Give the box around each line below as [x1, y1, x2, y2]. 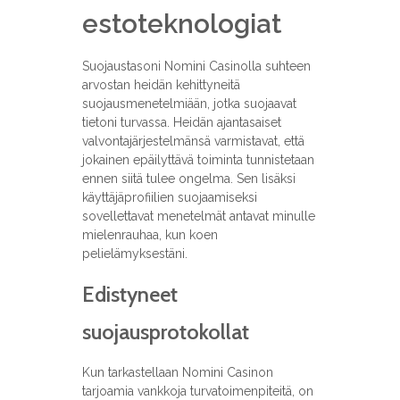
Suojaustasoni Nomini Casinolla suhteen [81, 59, 311, 74]
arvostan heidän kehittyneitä [81, 78, 240, 93]
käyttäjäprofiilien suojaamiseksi [81, 190, 257, 205]
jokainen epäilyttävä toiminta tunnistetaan [81, 153, 314, 168]
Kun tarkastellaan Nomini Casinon [81, 365, 273, 380]
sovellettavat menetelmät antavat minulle [81, 209, 315, 224]
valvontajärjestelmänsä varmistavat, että [81, 134, 304, 149]
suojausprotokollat [81, 319, 249, 346]
